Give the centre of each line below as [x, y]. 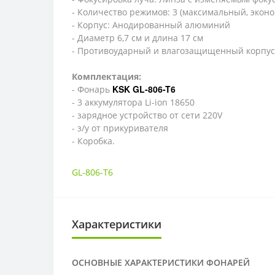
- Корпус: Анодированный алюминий [151, 25]
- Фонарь [92, 89]
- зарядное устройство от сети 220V [147, 115]
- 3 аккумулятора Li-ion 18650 [133, 102]
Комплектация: [107, 76]
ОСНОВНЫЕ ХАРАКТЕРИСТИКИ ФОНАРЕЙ [161, 262]
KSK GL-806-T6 [144, 89]
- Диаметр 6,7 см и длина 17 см [137, 38]
